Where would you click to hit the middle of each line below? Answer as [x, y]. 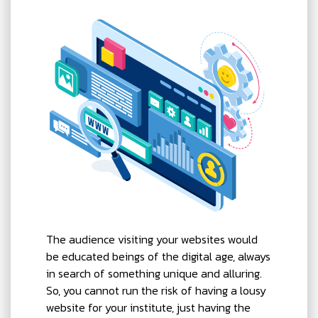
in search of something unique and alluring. [154, 273]
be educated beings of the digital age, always [158, 256]
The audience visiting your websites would [152, 239]
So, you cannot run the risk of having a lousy [156, 290]
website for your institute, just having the [148, 307]
